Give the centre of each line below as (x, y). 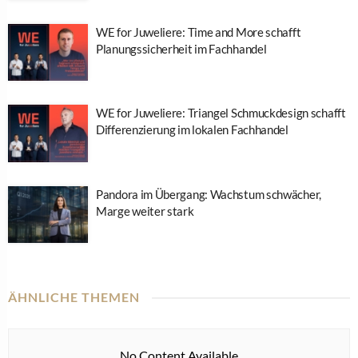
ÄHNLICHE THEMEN (74, 297)
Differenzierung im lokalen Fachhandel (192, 130)
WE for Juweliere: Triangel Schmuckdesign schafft (221, 113)
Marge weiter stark (145, 211)
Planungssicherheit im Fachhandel (181, 48)
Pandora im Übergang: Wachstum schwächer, (209, 194)
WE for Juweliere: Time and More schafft (199, 32)
